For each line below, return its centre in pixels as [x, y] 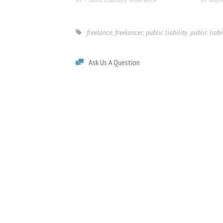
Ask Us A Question [114, 62]
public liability [167, 32]
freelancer [129, 32]
